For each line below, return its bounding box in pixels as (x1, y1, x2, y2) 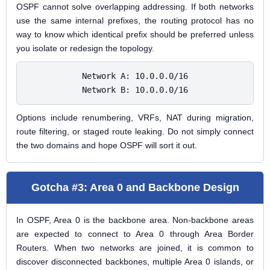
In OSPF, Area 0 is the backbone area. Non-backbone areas (16, 215, 254, 225)
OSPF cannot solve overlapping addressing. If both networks (16, 2, 254, 11)
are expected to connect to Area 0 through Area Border (16, 229, 254, 239)
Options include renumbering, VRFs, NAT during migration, (16, 113, 254, 122)
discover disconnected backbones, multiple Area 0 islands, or (16, 257, 254, 266)
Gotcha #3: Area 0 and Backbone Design (31, 181, 239, 193)
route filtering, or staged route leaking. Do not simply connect (16, 127, 254, 136)
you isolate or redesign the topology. (16, 43, 154, 53)
